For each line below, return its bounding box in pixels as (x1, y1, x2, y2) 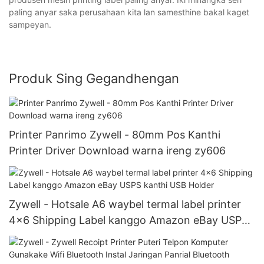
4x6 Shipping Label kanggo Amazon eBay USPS (9, 213, 248, 226)
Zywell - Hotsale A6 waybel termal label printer (9, 197, 241, 210)
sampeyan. (9, 19, 51, 30)
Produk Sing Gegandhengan (9, 71, 179, 87)
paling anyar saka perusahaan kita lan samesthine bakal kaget (9, 7, 249, 18)
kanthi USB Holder (9, 229, 100, 242)
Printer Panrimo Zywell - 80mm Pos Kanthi (9, 128, 220, 141)
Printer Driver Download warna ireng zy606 (9, 144, 226, 157)
